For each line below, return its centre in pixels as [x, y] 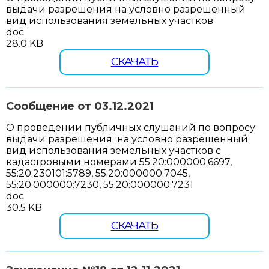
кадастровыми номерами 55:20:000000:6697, [119, 162]
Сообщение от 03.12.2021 [80, 106]
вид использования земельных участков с [113, 150]
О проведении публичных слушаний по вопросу [131, 127]
